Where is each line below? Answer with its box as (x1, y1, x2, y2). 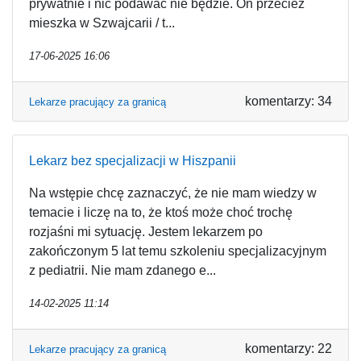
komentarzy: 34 (245, 94, 332, 108)
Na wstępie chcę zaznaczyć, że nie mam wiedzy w (29, 186, 317, 200)
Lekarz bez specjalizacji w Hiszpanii (29, 154, 236, 168)
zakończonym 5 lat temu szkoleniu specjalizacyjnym (29, 244, 326, 258)
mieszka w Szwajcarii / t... (29, 16, 175, 30)
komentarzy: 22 (245, 342, 332, 355)
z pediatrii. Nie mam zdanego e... (29, 263, 216, 277)
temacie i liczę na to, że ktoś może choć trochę (29, 205, 293, 219)
